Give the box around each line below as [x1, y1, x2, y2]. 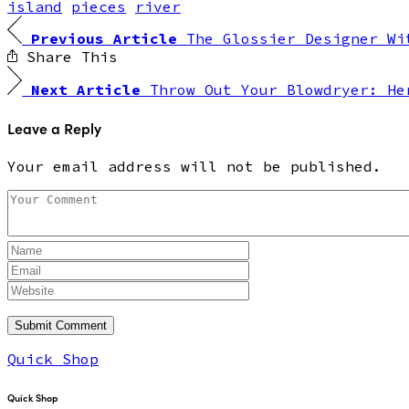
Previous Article [31, 29, 187, 48]
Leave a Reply [7, 117, 101, 138]
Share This [17, 47, 118, 67]
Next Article [31, 79, 151, 99]
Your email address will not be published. [7, 157, 382, 176]
